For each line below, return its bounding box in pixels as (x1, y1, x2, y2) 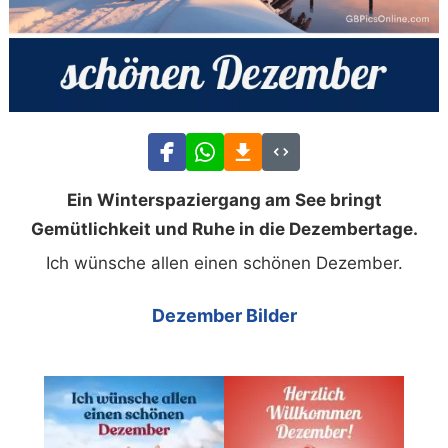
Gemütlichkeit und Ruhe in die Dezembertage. (30, 218, 418, 239)
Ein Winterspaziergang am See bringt (66, 189, 382, 210)
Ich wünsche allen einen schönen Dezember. (45, 252, 403, 273)
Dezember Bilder (151, 304, 297, 326)
